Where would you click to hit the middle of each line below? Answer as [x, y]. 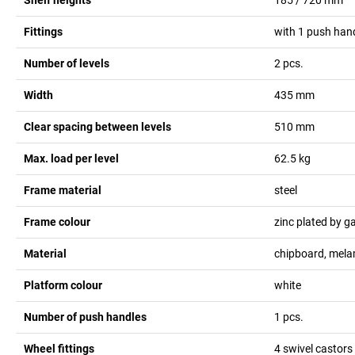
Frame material [63, 190]
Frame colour [57, 221]
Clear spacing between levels [97, 126]
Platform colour [63, 285]
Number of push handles [85, 317]
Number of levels [67, 63]
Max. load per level [71, 158]
